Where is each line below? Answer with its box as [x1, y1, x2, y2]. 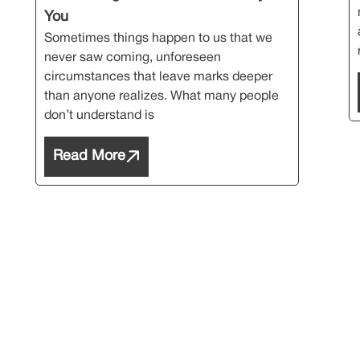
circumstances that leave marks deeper [44, 71, 272, 83]
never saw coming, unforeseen [44, 51, 221, 63]
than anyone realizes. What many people [44, 90, 279, 102]
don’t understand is [44, 109, 154, 121]
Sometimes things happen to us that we [44, 32, 272, 44]
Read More [53, 149, 125, 164]
